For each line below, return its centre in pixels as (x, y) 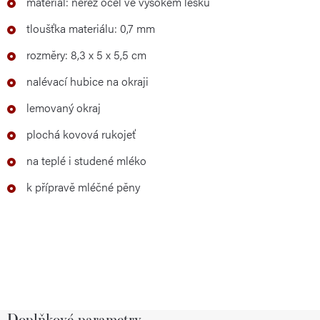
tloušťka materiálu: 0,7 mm (91, 28)
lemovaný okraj (64, 107)
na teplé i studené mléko (86, 160)
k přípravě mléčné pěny (83, 187)
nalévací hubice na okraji (87, 81)
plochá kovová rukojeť (81, 134)
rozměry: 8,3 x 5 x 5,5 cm (86, 55)
